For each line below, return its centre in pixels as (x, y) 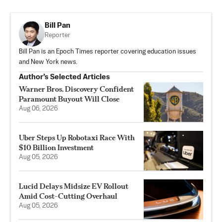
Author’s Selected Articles (64, 77)
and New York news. (48, 62)
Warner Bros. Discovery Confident (76, 89)
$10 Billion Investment (56, 147)
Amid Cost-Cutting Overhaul (68, 196)
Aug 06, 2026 (38, 109)
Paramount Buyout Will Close (69, 99)
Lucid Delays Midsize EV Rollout (74, 186)
